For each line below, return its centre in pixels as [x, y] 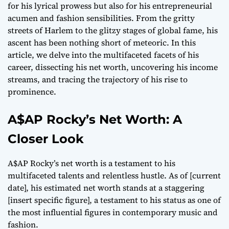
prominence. [32, 92]
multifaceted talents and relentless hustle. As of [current [114, 176]
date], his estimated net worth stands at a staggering [106, 188]
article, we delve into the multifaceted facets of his [103, 55]
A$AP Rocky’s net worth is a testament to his [91, 163]
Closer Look [46, 139]
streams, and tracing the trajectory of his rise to [98, 79]
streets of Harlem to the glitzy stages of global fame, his [113, 30]
